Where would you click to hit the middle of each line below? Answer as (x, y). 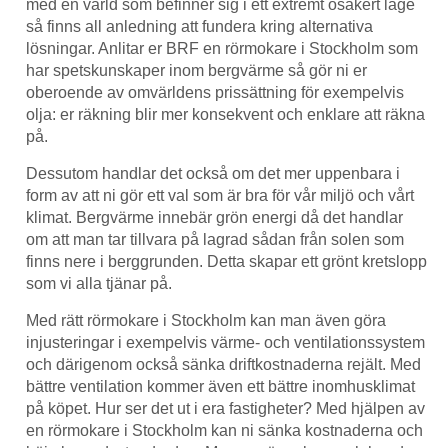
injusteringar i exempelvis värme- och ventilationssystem (225, 342)
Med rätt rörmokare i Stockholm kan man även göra (206, 320)
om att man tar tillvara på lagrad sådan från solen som (215, 239)
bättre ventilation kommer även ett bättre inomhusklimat (220, 386)
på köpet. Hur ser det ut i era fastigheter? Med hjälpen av (225, 408)
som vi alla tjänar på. (99, 283)
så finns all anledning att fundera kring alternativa (199, 26)
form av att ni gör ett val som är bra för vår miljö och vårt (220, 195)
